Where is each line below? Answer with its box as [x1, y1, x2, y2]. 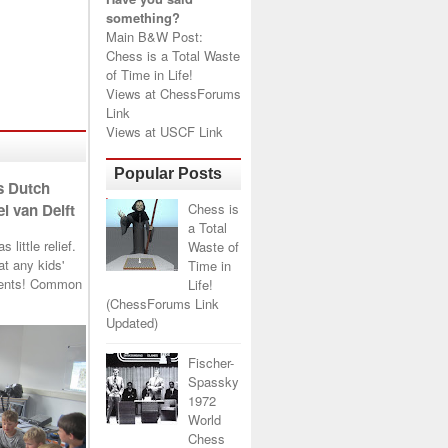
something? [106, 8, 180, 27]
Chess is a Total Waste [106, 46, 240, 65]
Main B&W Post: [106, 27, 203, 46]
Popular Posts [114, 164, 222, 182]
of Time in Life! [106, 65, 193, 84]
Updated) [106, 312, 158, 332]
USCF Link [160, 122, 223, 141]
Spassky [188, 372, 240, 392]
